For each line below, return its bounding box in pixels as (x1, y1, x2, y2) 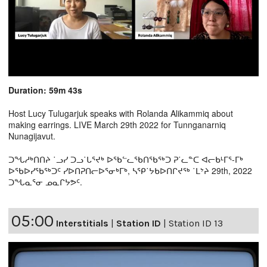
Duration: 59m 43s (8, 83, 82, 96)
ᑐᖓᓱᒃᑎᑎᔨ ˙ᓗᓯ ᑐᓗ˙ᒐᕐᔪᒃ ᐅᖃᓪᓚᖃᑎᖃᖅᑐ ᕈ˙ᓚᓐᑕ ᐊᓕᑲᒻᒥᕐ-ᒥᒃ (8, 153, 246, 165)
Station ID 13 (169, 217, 223, 229)
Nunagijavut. (8, 129, 55, 142)
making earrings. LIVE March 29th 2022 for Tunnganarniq (8, 118, 226, 131)
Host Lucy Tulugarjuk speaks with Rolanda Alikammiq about (8, 107, 233, 119)
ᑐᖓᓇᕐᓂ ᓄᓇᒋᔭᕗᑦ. (8, 175, 82, 188)
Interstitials (56, 217, 108, 229)
